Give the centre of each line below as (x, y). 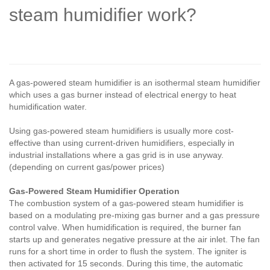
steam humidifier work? (103, 14)
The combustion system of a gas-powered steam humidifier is (126, 203)
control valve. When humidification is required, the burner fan (125, 227)
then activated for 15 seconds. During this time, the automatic (126, 263)
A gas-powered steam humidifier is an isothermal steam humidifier (135, 82)
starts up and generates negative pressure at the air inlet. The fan (134, 239)
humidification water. (48, 106)
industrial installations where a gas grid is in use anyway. (116, 155)
